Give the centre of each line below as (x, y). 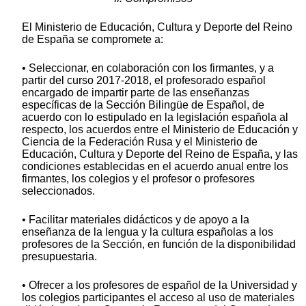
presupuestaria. (59, 257)
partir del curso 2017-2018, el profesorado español (144, 81)
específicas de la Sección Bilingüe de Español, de (143, 105)
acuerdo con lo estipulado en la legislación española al (155, 117)
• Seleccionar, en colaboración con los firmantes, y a (148, 68)
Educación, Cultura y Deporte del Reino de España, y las (160, 154)
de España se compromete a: (93, 40)
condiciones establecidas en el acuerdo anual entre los (155, 167)
